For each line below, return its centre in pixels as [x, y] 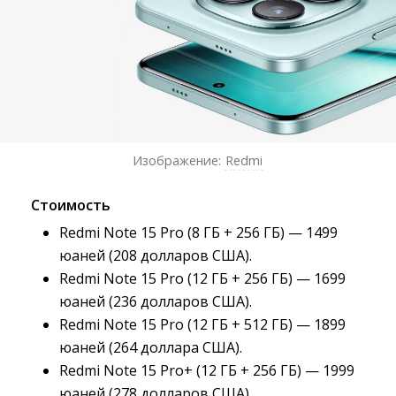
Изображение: [179, 161]
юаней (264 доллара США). [151, 348]
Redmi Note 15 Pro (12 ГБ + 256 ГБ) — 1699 [202, 279]
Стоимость [71, 206]
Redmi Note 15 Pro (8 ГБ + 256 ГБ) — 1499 [198, 233]
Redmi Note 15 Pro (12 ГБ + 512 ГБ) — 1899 [202, 325]
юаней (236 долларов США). [156, 302]
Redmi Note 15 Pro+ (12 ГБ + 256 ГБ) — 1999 [207, 371]
